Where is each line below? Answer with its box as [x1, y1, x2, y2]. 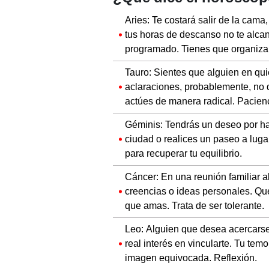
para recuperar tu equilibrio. [125, 147, 242, 159]
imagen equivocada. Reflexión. [125, 252, 257, 264]
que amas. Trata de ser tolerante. [125, 199, 264, 211]
